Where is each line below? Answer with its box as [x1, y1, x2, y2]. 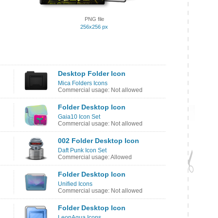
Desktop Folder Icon [58, 70, 126, 77]
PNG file [84, 16, 104, 22]
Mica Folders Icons [58, 80, 108, 87]
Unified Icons [58, 181, 92, 187]
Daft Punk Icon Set [58, 147, 107, 154]
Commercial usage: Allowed [58, 154, 132, 161]
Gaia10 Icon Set [58, 113, 100, 120]
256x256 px [80, 24, 108, 30]
